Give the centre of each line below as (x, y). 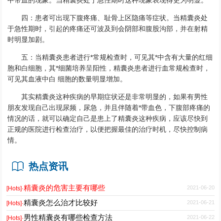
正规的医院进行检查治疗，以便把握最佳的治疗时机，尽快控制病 (108, 129)
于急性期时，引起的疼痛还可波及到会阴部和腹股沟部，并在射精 (108, 28)
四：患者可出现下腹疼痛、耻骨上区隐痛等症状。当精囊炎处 (115, 18)
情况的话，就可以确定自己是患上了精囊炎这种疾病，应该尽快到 (108, 118)
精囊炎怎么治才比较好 (61, 202)
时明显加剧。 (28, 39)
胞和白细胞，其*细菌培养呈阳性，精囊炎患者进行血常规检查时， (109, 68)
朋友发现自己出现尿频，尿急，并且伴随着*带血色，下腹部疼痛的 (109, 107)
